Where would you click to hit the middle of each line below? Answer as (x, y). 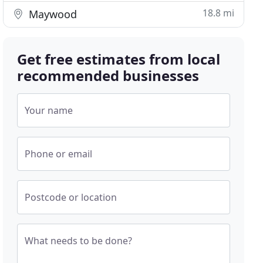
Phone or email (59, 154)
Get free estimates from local (119, 59)
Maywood (52, 14)
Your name (49, 110)
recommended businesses (108, 75)
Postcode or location (71, 197)
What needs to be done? (79, 241)
